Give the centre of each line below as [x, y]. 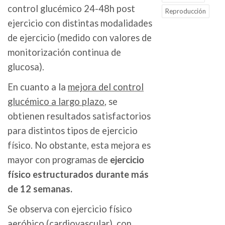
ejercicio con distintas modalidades [80, 23]
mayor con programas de [59, 160]
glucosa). [26, 67]
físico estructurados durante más [78, 175]
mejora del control [106, 87]
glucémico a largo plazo [56, 102]
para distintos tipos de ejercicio [73, 131]
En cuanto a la [38, 87]
